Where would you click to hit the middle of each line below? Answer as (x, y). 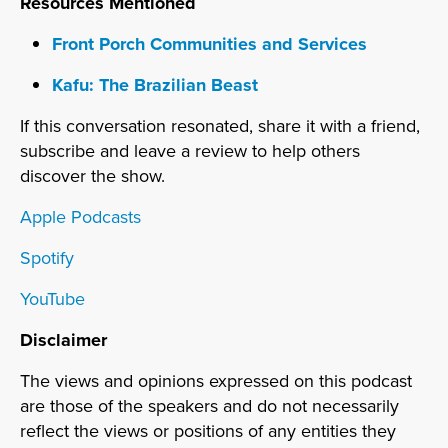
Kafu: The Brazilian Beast (155, 84)
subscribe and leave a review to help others (190, 150)
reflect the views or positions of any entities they (208, 430)
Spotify (47, 257)
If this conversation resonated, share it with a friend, (220, 125)
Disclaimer (63, 339)
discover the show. (92, 175)
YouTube (52, 298)
